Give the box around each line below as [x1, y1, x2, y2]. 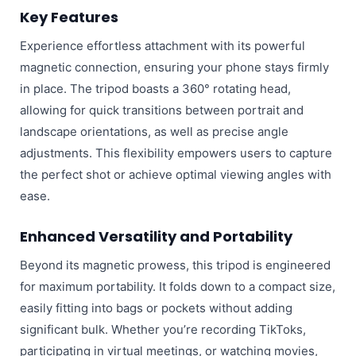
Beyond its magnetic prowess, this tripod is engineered [19, 257, 331, 273]
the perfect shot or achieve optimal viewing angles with [19, 166, 331, 182]
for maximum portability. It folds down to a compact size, [19, 278, 335, 294]
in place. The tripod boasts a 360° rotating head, [19, 80, 291, 96]
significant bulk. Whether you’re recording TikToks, [19, 321, 306, 337]
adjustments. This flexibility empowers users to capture [19, 145, 332, 161]
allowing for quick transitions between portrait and [19, 102, 304, 118]
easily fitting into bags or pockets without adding [19, 300, 292, 315]
